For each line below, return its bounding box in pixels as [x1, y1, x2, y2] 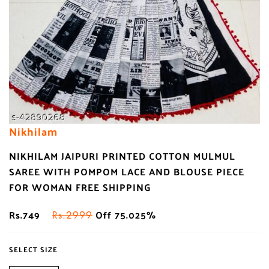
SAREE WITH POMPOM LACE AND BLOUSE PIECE [9, 163, 244, 181]
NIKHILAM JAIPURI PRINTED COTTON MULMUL [9, 147, 235, 165]
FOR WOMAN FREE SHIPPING [9, 178, 151, 196]
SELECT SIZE [9, 243, 58, 256]
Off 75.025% [92, 206, 156, 224]
